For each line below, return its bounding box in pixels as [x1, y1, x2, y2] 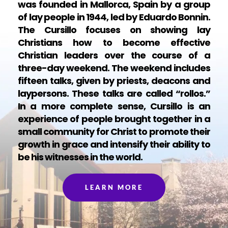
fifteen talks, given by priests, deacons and [18, 74, 210, 87]
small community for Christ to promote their [18, 125, 210, 138]
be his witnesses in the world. [18, 150, 142, 163]
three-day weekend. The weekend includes [18, 61, 210, 74]
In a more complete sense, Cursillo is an [18, 99, 210, 112]
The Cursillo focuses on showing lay [18, 23, 210, 36]
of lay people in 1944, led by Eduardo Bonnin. [18, 10, 210, 23]
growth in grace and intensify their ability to [18, 137, 210, 151]
